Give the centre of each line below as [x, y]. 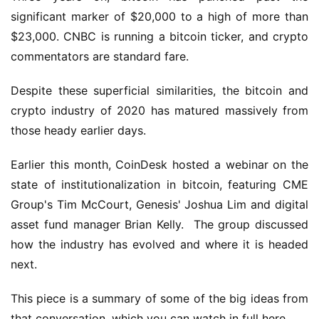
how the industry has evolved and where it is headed [159, 244]
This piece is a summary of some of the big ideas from [159, 298]
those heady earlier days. [78, 130]
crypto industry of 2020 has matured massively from [159, 110]
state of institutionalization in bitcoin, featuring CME [159, 184]
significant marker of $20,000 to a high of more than [159, 16]
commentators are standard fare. [100, 56]
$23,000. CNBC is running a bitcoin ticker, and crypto [159, 36]
